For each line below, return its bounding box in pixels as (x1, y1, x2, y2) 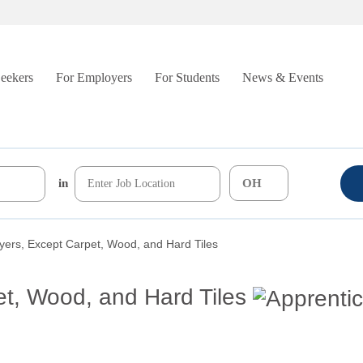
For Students (155, 70, 220, 84)
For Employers (56, 70, 132, 84)
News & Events (242, 70, 323, 84)
